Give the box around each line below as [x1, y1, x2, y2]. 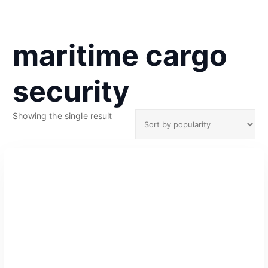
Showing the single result [13, 110, 112, 121]
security [13, 73, 130, 109]
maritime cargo [13, 37, 228, 73]
